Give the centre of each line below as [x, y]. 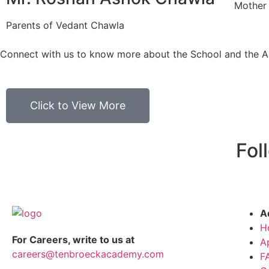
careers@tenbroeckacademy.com [88, 254]
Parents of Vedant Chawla [65, 25]
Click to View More [78, 105]
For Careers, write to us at [73, 239]
